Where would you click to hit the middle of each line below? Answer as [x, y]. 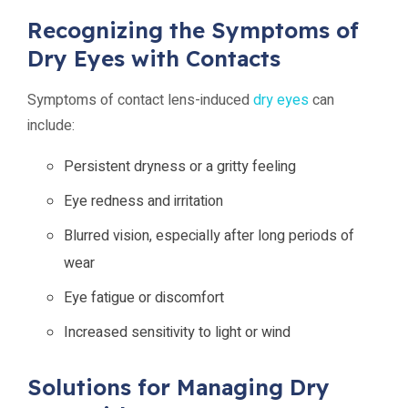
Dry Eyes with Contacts [154, 58]
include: [51, 126]
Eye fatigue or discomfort [144, 298]
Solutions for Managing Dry [178, 387]
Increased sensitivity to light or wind [177, 332]
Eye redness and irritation [143, 201]
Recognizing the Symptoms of [193, 30]
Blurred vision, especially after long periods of [209, 236]
